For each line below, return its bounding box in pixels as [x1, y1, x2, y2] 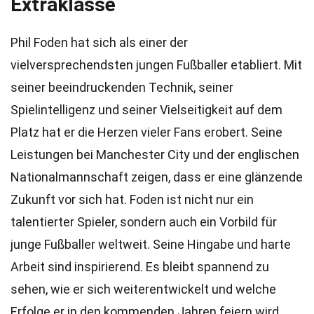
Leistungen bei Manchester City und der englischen [11, 147, 299, 162]
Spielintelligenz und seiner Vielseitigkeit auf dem [11, 102, 282, 117]
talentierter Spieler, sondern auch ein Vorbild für [11, 214, 277, 229]
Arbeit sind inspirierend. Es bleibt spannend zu [11, 259, 269, 274]
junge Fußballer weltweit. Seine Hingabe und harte [11, 237, 291, 252]
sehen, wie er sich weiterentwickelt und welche [11, 282, 276, 296]
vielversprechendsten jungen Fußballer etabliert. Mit [11, 57, 302, 72]
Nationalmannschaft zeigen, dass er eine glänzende [11, 170, 303, 184]
